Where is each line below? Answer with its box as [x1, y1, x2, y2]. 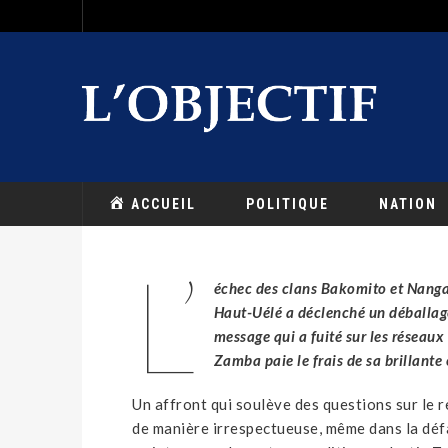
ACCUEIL [131, 196, 197, 212]
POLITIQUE [246, 196, 330, 212]
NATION [379, 196, 438, 212]
